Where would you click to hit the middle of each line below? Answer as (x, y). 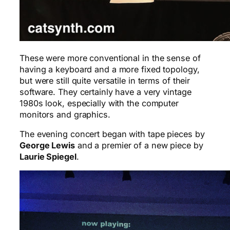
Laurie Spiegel (48, 156)
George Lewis (47, 145)
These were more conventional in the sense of (110, 58)
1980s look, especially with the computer (99, 103)
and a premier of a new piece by (139, 145)
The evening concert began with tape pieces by (112, 134)
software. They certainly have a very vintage (106, 92)
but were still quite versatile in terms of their (105, 80)
